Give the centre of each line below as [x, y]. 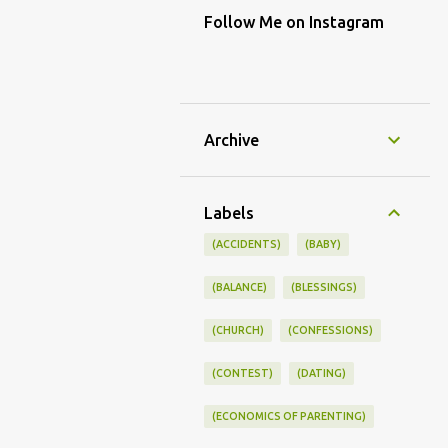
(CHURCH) [238, 330]
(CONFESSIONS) [330, 330]
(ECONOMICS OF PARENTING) [289, 416]
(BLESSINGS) [324, 287]
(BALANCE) [239, 287]
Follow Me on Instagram [294, 22]
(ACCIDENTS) [246, 244]
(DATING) [321, 373]
